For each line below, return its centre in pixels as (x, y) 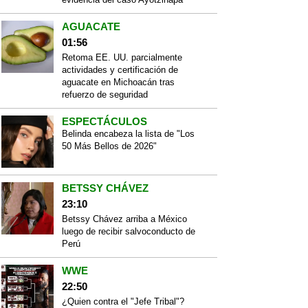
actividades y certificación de (120, 70)
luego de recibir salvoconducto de (129, 231)
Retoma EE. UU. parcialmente (122, 57)
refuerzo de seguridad (105, 95)
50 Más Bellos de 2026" (109, 146)
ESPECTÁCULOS (104, 121)
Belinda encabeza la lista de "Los (128, 134)
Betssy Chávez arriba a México (124, 219)
